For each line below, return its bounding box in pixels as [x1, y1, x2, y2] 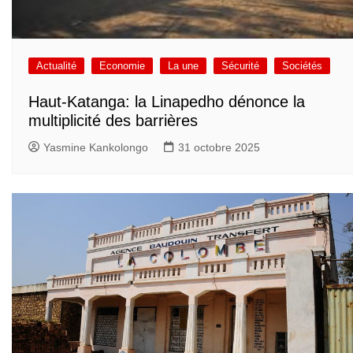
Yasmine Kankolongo [43, 140, 148, 154]
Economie [99, 60, 145, 72]
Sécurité [221, 60, 259, 72]
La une [168, 60, 199, 72]
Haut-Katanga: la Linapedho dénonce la [28, 92, 305, 110]
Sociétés [282, 60, 322, 72]
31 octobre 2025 [178, 140, 260, 154]
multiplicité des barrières [28, 111, 198, 129]
